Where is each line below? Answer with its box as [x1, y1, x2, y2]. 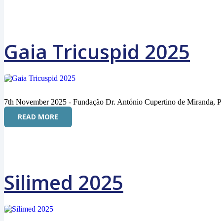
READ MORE [18, 112, 58, 121]
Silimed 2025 [4, 169, 123, 196]
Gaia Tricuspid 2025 [4, 38, 190, 65]
